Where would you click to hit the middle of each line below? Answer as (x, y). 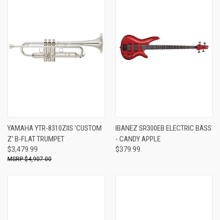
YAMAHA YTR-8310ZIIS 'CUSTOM (55, 128)
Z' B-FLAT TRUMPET (36, 139)
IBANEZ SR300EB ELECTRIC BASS (163, 128)
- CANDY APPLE (138, 139)
